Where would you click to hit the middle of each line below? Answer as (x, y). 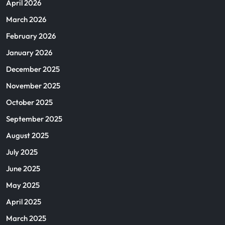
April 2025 (24, 201)
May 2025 (23, 185)
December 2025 (33, 69)
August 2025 (27, 135)
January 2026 (29, 52)
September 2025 (34, 119)
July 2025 (22, 152)
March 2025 (26, 218)
